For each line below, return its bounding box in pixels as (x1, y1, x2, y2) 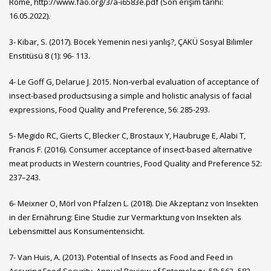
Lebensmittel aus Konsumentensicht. (9, 225, 145, 237)
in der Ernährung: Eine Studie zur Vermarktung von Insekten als (9, 211, 241, 223)
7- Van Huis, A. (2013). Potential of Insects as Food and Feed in (9, 251, 233, 263)
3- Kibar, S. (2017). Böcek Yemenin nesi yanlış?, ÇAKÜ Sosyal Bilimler (9, 36, 253, 47)
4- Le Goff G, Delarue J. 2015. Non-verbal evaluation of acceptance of (9, 76, 259, 87)
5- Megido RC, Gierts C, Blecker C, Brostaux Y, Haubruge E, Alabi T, (9, 129, 246, 141)
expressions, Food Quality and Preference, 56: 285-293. (9, 103, 210, 115)
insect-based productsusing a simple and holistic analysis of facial (9, 90, 252, 101)
